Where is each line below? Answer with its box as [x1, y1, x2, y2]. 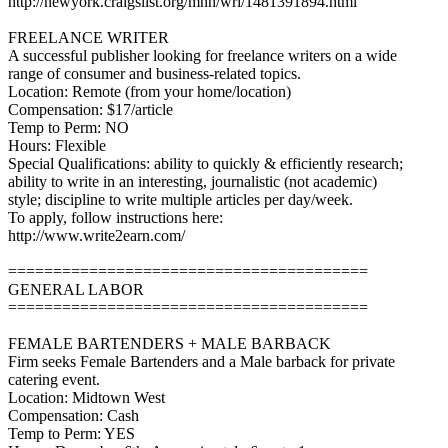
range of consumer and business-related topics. [8, 65, 301, 82]
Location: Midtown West [8, 389, 165, 406]
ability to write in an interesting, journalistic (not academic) [8, 173, 377, 190]
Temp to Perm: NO [8, 119, 129, 136]
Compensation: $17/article [8, 101, 173, 118]
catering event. [8, 371, 100, 388]
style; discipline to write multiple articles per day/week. [8, 191, 353, 208]
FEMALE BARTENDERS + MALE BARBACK [8, 335, 331, 352]
